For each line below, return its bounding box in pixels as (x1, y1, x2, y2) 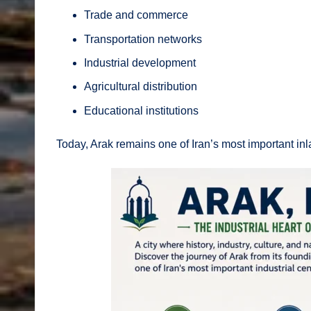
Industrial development (84, 57, 196, 69)
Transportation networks (84, 33, 202, 45)
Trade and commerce (84, 9, 188, 22)
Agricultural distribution (84, 81, 197, 93)
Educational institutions (84, 104, 199, 117)
